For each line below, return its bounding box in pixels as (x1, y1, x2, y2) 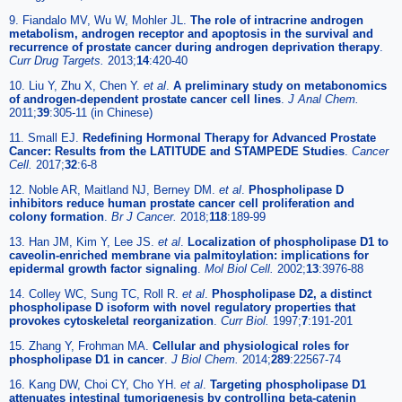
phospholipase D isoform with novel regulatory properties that (9, 300, 355, 314)
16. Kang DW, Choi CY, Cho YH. (9, 377, 180, 391)
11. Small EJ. (9, 130, 83, 144)
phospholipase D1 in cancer (9, 352, 164, 366)
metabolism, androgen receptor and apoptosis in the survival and (9, 26, 373, 40)
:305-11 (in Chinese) (49, 105, 153, 119)
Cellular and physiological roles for (153, 338, 349, 353)
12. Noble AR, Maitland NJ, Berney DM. (9, 182, 219, 197)
